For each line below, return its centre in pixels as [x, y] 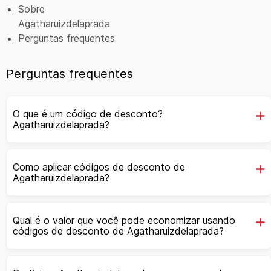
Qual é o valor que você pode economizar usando [124, 220]
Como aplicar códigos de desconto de [99, 167]
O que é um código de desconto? [88, 113]
